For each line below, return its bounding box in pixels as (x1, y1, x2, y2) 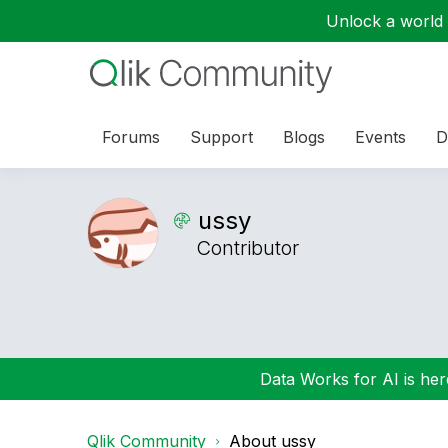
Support (190, 126, 253, 147)
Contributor (196, 236, 299, 260)
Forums (102, 126, 160, 147)
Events (355, 126, 406, 147)
